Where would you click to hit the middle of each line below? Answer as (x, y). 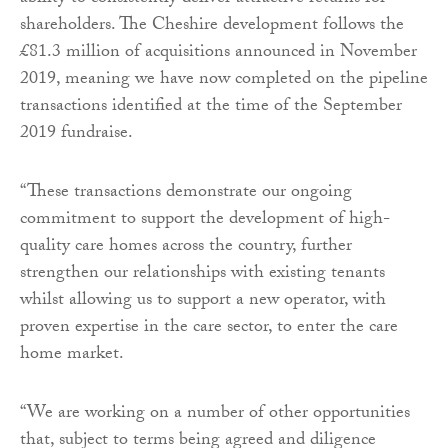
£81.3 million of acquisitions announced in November (218, 53)
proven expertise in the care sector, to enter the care (209, 328)
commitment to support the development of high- (205, 220)
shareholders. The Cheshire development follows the (212, 26)
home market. (72, 355)
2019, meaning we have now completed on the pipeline (224, 80)
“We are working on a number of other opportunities (215, 414)
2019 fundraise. (76, 134)
